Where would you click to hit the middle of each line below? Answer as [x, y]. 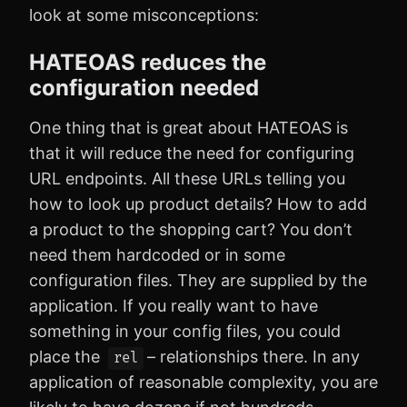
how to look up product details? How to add [198, 203]
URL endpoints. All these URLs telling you [187, 178]
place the [67, 356]
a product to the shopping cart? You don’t [191, 229]
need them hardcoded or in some [157, 254]
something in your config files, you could [185, 331]
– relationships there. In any [254, 356]
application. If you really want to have [174, 305]
